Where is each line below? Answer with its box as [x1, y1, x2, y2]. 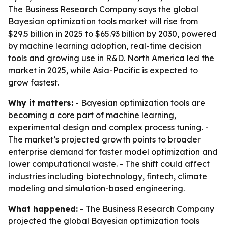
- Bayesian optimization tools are [73, 98, 205, 108]
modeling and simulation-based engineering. [8, 183, 185, 193]
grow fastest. [8, 77, 59, 88]
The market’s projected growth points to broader [8, 134, 201, 145]
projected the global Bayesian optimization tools [8, 216, 199, 226]
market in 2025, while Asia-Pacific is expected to [8, 65, 198, 75]
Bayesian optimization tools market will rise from [8, 16, 198, 26]
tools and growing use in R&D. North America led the [8, 53, 214, 63]
